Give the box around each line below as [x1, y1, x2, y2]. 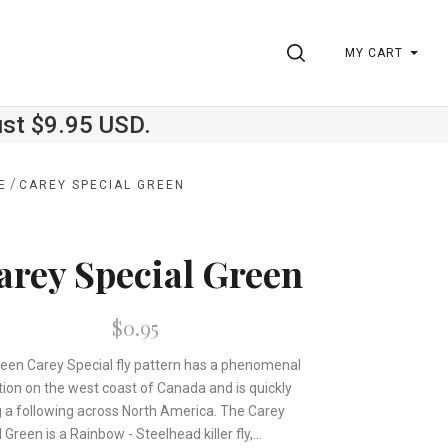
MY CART [345, 46, 403, 61]
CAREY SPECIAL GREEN [19, 178, 186, 192]
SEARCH [312, 46, 364, 60]
